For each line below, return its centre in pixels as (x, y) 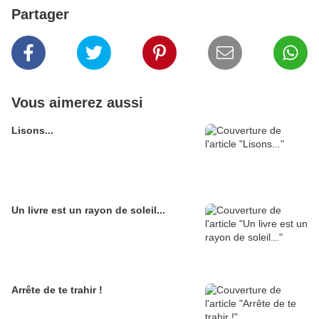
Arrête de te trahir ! (57, 290)
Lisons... (32, 131)
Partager (40, 15)
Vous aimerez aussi (77, 103)
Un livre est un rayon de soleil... (88, 210)
